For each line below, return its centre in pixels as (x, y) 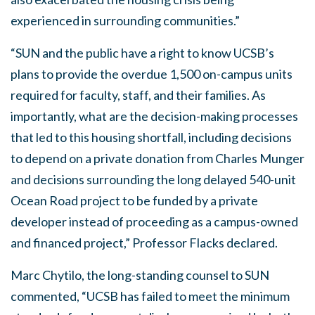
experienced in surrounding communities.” (125, 20)
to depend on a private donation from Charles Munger (157, 158)
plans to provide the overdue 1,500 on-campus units (152, 74)
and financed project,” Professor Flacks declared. (144, 243)
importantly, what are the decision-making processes (154, 116)
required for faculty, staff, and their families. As (138, 95)
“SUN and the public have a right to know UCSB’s (142, 53)
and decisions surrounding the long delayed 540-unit (153, 179)
